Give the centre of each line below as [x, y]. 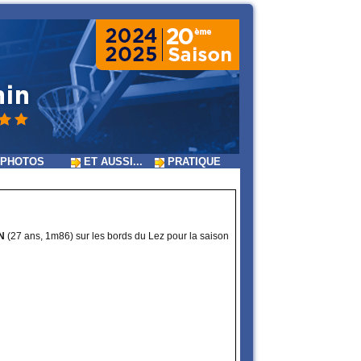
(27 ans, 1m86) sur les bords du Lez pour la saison [117, 237]
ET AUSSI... [112, 162]
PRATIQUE [193, 162]
